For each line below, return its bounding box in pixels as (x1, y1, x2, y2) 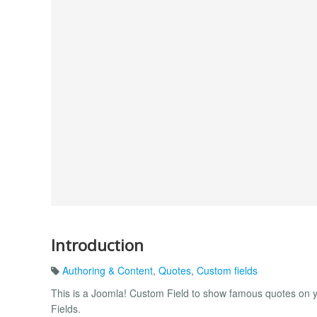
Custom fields (197, 263, 258, 278)
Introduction (51, 234, 144, 256)
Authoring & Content (62, 263, 153, 278)
